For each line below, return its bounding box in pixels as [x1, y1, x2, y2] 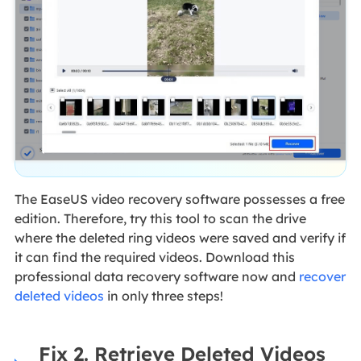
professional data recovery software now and [14, 268, 299, 285]
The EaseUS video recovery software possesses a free [14, 191, 345, 208]
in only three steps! [103, 288, 223, 305]
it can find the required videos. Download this [14, 249, 295, 266]
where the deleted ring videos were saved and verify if [14, 230, 346, 247]
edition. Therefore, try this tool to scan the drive [14, 210, 306, 227]
